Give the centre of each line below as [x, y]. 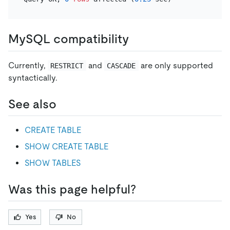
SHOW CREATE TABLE [66, 146]
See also [32, 104]
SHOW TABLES [53, 163]
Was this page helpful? [72, 189]
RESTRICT [67, 65]
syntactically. [33, 78]
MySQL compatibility [69, 39]
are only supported [177, 65]
